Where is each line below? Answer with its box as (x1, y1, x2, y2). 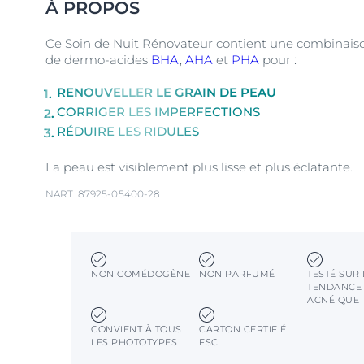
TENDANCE (307, 281, 362, 292)
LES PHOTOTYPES (91, 336, 177, 348)
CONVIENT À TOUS (91, 323, 182, 335)
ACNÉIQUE (307, 294, 360, 305)
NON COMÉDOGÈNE (91, 268, 190, 279)
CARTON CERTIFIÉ (199, 323, 287, 335)
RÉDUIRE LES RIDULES (57, 123, 199, 139)
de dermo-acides (45, 52, 151, 67)
